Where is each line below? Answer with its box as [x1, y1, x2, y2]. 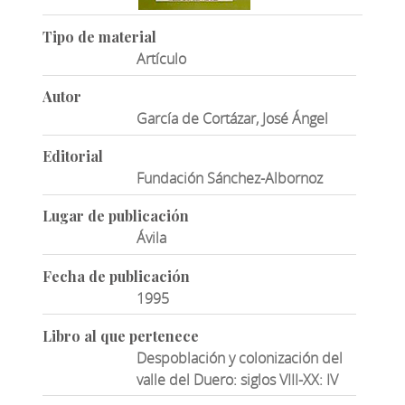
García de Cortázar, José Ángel [137, 108, 329, 129]
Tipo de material [42, 26, 156, 46]
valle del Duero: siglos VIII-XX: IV [137, 369, 339, 390]
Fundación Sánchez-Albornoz [137, 168, 324, 189]
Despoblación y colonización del [137, 347, 344, 368]
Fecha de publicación [42, 266, 190, 286]
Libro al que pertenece [42, 325, 199, 345]
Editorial [42, 146, 103, 166]
